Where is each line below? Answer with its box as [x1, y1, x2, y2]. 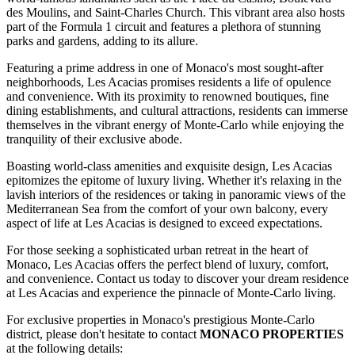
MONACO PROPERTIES [200, 326, 344, 341]
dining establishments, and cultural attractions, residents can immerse [6, 103, 348, 117]
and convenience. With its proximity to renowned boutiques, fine [6, 89, 329, 103]
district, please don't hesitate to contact [6, 326, 200, 341]
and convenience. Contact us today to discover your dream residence [6, 271, 349, 285]
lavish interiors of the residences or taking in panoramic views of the [6, 187, 345, 201]
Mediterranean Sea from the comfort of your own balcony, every [6, 201, 328, 216]
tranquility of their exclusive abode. [6, 132, 182, 146]
